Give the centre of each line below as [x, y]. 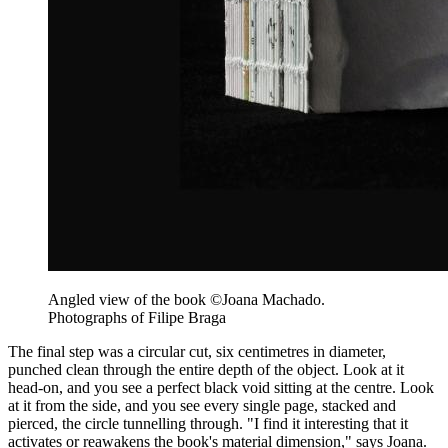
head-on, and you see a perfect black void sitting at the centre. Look [221, 388]
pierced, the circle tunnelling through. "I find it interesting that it [208, 424]
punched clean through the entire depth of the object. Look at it [206, 370]
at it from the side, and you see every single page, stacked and [202, 406]
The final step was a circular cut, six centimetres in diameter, [197, 352]
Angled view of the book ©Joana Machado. [186, 300]
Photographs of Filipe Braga [137, 318]
